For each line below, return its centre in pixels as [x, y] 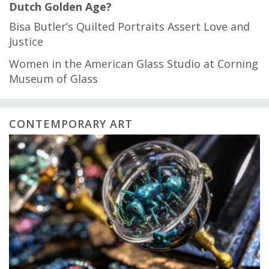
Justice [26, 41]
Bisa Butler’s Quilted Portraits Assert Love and [129, 26]
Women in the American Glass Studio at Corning [134, 63]
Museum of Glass [53, 78]
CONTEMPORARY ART [71, 123]
